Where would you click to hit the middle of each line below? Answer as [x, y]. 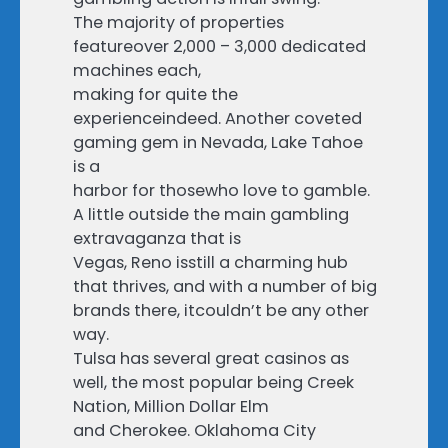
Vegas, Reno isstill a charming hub [210, 263]
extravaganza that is [157, 239]
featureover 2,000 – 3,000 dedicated [219, 47]
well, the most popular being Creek [213, 383]
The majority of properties [178, 23]
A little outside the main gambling [211, 215]
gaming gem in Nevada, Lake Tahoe [218, 143]
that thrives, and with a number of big [225, 287]
